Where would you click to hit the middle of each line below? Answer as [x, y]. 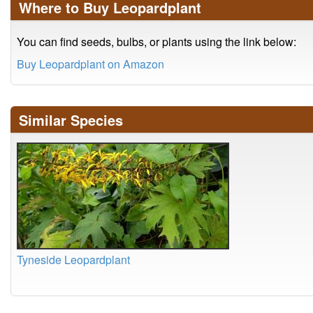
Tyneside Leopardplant [73, 260]
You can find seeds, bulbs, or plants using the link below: [156, 42]
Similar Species [71, 120]
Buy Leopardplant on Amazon [90, 64]
